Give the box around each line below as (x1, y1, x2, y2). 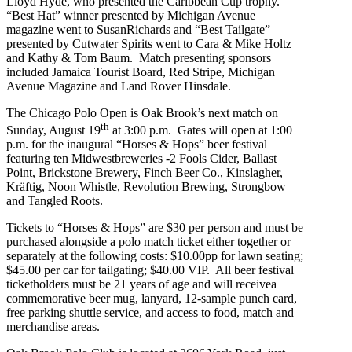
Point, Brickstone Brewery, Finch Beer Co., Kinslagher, (6, 166, 283, 180)
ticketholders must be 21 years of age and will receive (6, 277, 271, 291)
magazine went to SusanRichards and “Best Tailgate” (6, 22, 270, 36)
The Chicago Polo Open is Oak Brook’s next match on (6, 105, 278, 119)
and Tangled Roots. (6, 194, 103, 208)
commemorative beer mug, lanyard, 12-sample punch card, (6, 291, 297, 306)
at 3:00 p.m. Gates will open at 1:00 (109, 123, 292, 137)
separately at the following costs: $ (6, 249, 177, 263)
